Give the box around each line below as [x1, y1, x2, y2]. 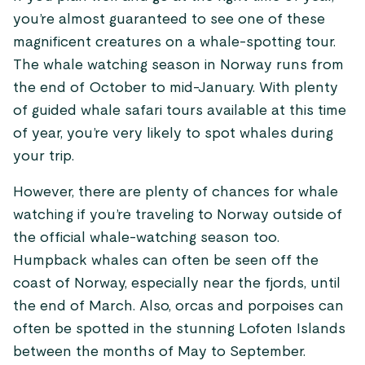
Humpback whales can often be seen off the [13, 253, 319, 268]
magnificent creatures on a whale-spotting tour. [13, 35, 336, 50]
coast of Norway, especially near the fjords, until [13, 276, 341, 291]
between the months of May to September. [13, 345, 306, 359]
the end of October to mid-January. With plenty [13, 81, 338, 95]
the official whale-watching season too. [13, 231, 279, 245]
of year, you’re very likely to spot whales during [13, 126, 333, 141]
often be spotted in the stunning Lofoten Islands [13, 322, 345, 336]
